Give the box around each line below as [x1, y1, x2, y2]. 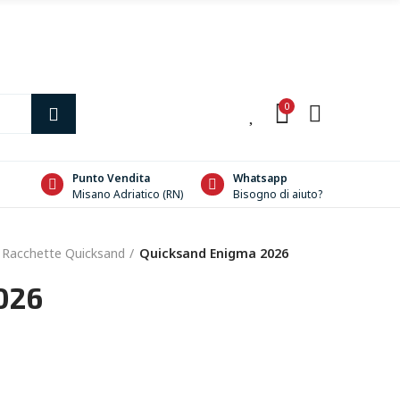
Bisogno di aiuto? [233, 186, 322, 202]
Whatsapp [233, 170, 287, 186]
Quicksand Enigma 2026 [138, 245, 288, 262]
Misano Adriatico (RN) [72, 186, 184, 202]
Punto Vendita [72, 170, 151, 186]
